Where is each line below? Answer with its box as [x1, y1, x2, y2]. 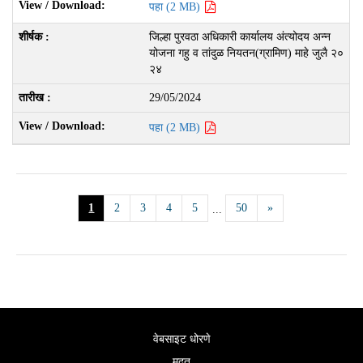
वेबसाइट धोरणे [152, 332, 211, 345]
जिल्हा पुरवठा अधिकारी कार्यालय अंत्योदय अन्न [148, 30, 331, 43]
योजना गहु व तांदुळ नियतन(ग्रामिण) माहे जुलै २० [148, 46, 344, 59]
